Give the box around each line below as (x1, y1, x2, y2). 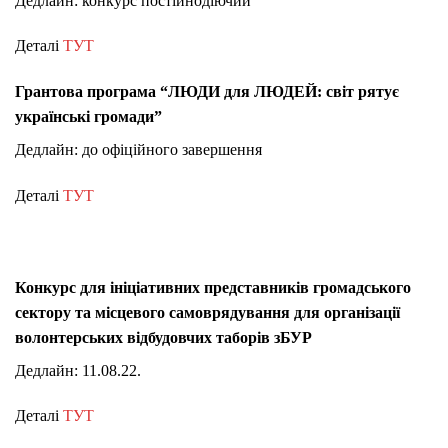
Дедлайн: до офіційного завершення (15, 141, 262, 159)
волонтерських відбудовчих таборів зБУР (15, 328, 312, 346)
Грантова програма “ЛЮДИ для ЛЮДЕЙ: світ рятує (15, 83, 399, 101)
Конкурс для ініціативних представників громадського (15, 278, 411, 296)
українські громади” (15, 108, 162, 126)
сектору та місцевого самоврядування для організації (15, 303, 400, 321)
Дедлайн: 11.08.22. (15, 361, 141, 379)
